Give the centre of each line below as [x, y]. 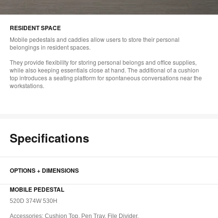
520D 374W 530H [34, 201]
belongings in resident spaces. [50, 47]
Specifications [49, 137]
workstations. [27, 85]
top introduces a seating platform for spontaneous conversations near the [106, 77]
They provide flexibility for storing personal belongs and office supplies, [103, 62]
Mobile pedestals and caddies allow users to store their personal [95, 39]
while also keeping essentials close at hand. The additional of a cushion [104, 70]
